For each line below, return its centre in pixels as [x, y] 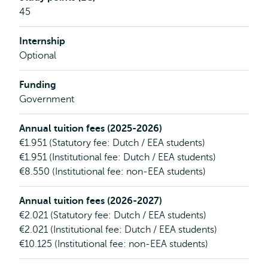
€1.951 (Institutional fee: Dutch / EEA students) [118, 157]
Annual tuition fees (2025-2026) [91, 129]
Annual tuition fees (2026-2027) [91, 201]
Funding [38, 85]
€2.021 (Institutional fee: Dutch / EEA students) [118, 230]
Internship [42, 41]
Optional [38, 56]
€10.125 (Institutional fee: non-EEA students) [114, 244]
